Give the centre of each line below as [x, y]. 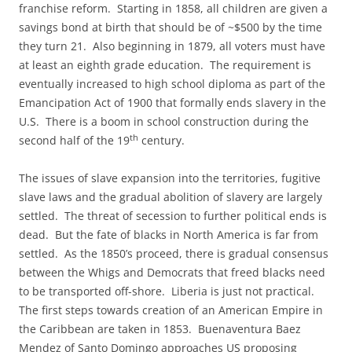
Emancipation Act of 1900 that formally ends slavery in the [172, 103]
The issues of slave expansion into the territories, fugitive [170, 178]
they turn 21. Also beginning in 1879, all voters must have [172, 46]
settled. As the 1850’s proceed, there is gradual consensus [174, 253]
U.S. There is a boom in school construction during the [164, 121]
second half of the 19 [74, 140]
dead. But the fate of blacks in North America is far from [169, 235]
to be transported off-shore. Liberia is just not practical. [168, 291]
